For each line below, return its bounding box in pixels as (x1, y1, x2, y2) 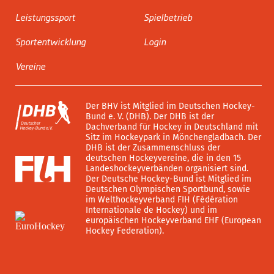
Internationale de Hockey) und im (86, 205, 217, 216)
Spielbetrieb (143, 10, 192, 24)
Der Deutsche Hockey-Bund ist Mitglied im (86, 174, 251, 185)
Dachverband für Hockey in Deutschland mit (86, 122, 258, 133)
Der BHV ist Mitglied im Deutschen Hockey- (86, 101, 255, 112)
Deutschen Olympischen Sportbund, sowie (86, 184, 250, 195)
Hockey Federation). (86, 226, 164, 237)
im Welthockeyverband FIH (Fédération (86, 194, 238, 206)
